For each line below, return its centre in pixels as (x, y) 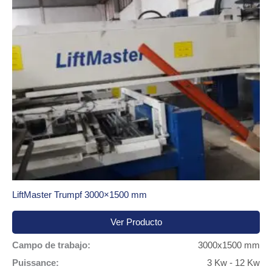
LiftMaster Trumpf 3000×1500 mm (80, 195)
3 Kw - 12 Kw (233, 263)
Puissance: (36, 263)
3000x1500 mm (229, 246)
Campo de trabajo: (51, 246)
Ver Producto (136, 223)
